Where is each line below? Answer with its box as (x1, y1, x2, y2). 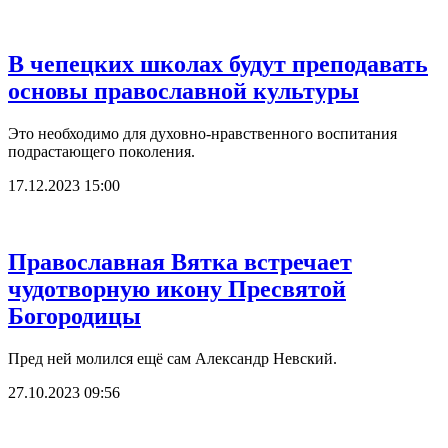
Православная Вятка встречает (8, 248, 352, 275)
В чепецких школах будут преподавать (8, 50, 428, 77)
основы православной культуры (8, 77, 359, 104)
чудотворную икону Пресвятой (8, 275, 346, 302)
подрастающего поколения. (8, 142, 195, 160)
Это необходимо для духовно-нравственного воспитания (8, 124, 397, 142)
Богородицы (8, 302, 141, 329)
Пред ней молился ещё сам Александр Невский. (8, 349, 337, 367)
